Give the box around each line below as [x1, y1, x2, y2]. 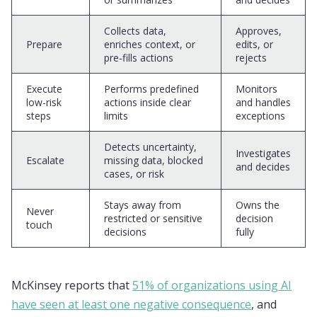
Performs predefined [104, 82, 199, 96]
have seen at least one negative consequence [11, 296, 251, 312]
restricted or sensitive [104, 212, 202, 225]
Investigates [236, 146, 291, 160]
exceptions [236, 109, 285, 122]
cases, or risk [104, 167, 164, 180]
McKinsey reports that [11, 277, 132, 293]
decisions [104, 225, 146, 238]
